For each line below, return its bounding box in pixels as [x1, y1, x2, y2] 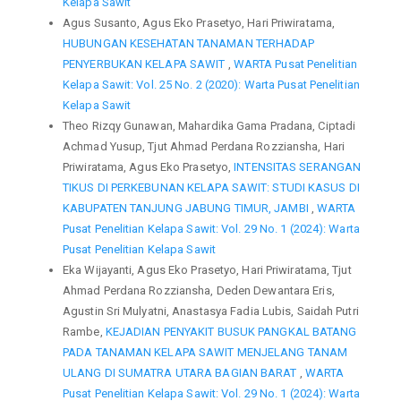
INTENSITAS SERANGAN [234, 159, 362, 174]
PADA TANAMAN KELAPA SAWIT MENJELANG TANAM [63, 345, 348, 359]
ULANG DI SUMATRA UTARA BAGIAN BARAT [63, 365, 300, 380]
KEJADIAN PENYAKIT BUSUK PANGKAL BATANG [105, 324, 357, 338]
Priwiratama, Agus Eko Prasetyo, [63, 159, 235, 174]
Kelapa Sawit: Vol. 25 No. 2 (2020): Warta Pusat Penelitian [63, 77, 360, 91]
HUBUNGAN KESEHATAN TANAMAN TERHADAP [63, 36, 315, 50]
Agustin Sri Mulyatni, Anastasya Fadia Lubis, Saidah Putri [63, 303, 359, 318]
